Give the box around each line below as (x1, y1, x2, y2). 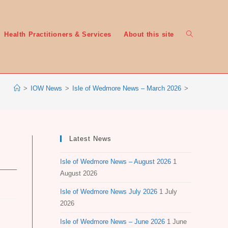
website (186, 99, 211, 107)
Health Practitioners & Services (4, 31, 111, 38)
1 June (167, 218, 187, 225)
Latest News (69, 135, 111, 142)
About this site (124, 31, 174, 38)
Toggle (186, 30, 208, 38)
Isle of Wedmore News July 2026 (60, 188, 157, 195)
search (186, 167, 208, 176)
